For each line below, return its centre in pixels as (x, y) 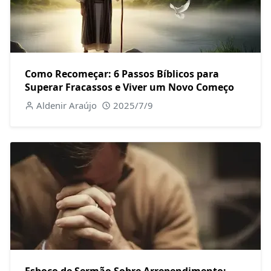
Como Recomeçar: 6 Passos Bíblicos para (122, 73)
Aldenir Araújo (66, 105)
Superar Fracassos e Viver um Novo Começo (129, 87)
